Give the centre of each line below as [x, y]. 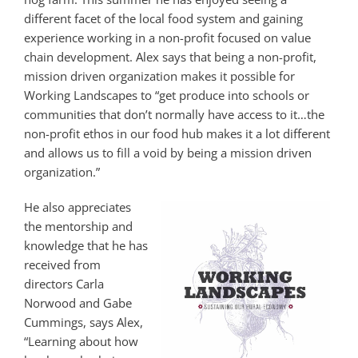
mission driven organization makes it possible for [159, 76]
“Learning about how [81, 341]
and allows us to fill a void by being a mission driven [168, 152]
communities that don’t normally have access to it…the [174, 114]
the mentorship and [78, 226]
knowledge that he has [86, 245]
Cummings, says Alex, [84, 322]
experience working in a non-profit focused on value [167, 37]
